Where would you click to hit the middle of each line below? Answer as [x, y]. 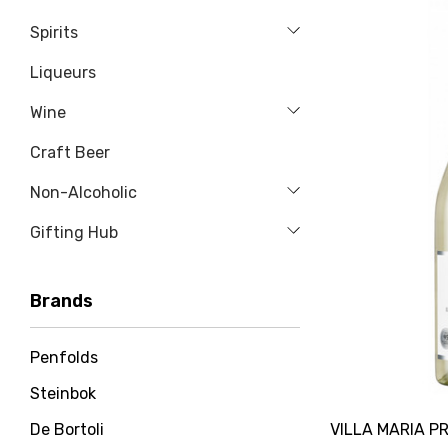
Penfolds [64, 357]
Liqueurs [63, 72]
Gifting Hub [74, 232]
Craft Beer [70, 152]
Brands [61, 301]
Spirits [54, 32]
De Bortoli [67, 429]
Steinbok [63, 393]
